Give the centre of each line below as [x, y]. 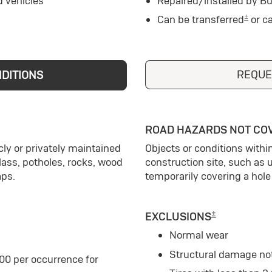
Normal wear [199, 235]
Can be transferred [201, 20]
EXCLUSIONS [178, 217]
